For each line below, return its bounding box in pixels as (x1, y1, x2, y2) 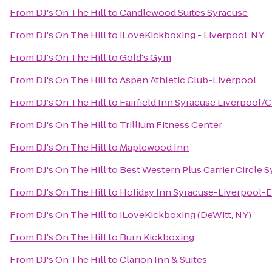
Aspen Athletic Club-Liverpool (120, 73, 256, 86)
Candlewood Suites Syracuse (120, 6, 248, 19)
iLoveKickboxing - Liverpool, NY (120, 29, 264, 41)
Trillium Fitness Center (120, 118, 222, 131)
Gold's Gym (120, 51, 171, 64)
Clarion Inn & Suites (120, 253, 207, 266)
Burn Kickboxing (120, 231, 194, 243)
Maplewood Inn (120, 141, 189, 154)
